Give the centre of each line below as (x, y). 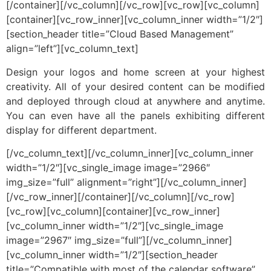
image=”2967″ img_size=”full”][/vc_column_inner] (119, 240)
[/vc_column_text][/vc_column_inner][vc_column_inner (130, 153)
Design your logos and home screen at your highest (135, 72)
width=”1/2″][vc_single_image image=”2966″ (108, 168)
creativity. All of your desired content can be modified (135, 86)
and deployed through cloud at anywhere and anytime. (135, 101)
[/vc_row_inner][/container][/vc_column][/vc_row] (120, 197)
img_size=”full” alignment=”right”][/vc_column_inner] (126, 182)
